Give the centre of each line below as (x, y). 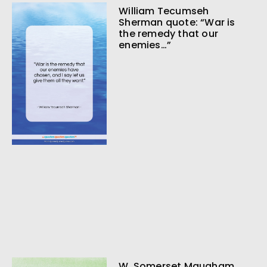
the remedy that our (168, 34)
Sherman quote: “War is (177, 23)
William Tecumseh (164, 11)
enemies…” (145, 45)
